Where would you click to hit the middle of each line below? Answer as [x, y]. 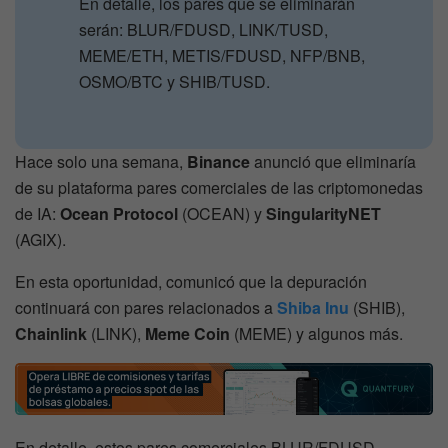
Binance [220, 162]
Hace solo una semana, [101, 162]
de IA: [37, 214]
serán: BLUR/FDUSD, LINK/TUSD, [204, 30]
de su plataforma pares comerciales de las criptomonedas [219, 188]
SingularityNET [323, 214]
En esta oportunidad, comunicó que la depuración [191, 282]
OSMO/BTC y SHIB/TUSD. [175, 82]
